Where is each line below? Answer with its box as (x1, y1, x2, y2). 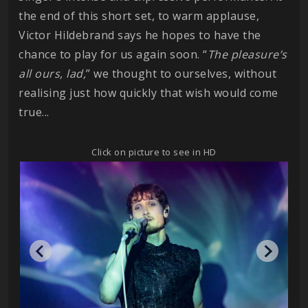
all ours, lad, (19, 66, 86, 82)
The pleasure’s (207, 47, 287, 63)
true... (19, 104, 49, 120)
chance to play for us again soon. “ (19, 47, 208, 63)
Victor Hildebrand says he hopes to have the (19, 27, 261, 43)
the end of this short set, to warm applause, (19, 8, 259, 24)
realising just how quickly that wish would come (19, 85, 278, 101)
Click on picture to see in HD (91, 146, 217, 159)
